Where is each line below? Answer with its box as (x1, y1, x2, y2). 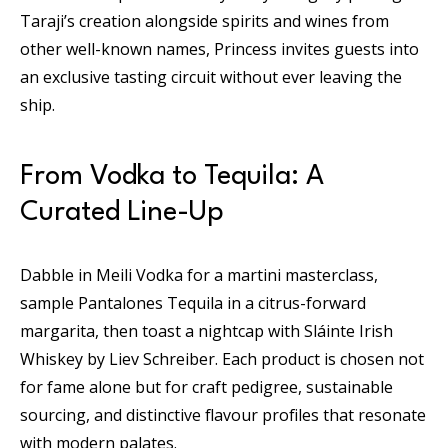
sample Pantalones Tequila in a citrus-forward (20, 291, 366, 314)
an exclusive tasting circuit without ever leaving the (20, 65, 402, 88)
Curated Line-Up (20, 198, 224, 227)
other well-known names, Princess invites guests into (20, 37, 419, 60)
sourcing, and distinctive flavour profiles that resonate (20, 403, 426, 426)
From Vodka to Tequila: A (20, 162, 324, 191)
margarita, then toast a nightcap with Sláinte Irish (20, 319, 393, 342)
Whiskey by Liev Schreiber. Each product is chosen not (20, 347, 424, 370)
